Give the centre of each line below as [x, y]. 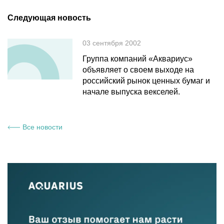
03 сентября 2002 [112, 43]
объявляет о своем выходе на [138, 70]
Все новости [42, 127]
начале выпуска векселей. [131, 92]
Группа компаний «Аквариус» [137, 59]
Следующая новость [49, 18]
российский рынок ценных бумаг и [146, 81]
